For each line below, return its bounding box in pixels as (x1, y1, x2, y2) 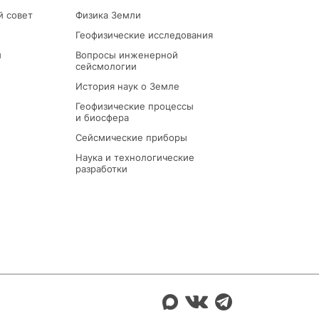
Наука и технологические (75, 152, 194, 164)
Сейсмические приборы (75, 132, 187, 144)
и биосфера (75, 112, 129, 124)
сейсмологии (75, 61, 137, 73)
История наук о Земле (75, 80, 179, 93)
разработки (75, 163, 127, 175)
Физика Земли (75, 9, 141, 21)
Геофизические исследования (75, 29, 213, 41)
